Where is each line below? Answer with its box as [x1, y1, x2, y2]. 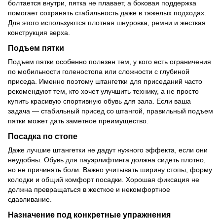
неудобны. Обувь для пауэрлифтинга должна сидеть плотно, [8, 155, 206, 164]
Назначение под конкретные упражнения [8, 210, 171, 219]
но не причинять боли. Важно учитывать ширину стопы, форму [8, 165, 212, 174]
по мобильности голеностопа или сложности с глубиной [8, 68, 189, 76]
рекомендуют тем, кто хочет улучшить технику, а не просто [8, 87, 199, 96]
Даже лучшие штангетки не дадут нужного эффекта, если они [8, 146, 208, 154]
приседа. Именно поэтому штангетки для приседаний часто [8, 77, 202, 86]
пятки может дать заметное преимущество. [8, 117, 148, 125]
